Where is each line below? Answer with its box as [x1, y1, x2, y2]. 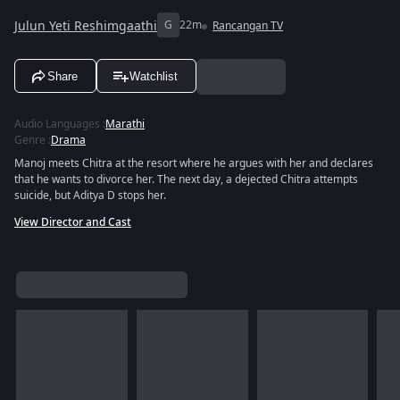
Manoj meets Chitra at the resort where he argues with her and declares [14, 155, 373, 171]
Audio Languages [14, 116, 100, 132]
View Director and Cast [14, 214, 131, 230]
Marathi [105, 116, 145, 132]
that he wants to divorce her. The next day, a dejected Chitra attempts [14, 171, 358, 187]
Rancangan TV [212, 18, 283, 34]
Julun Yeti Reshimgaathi [14, 16, 157, 36]
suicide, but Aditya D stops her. [14, 187, 166, 204]
